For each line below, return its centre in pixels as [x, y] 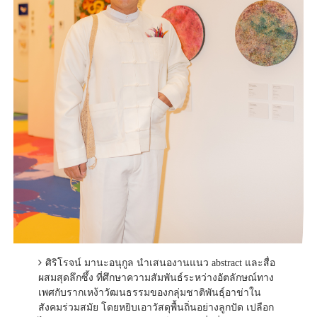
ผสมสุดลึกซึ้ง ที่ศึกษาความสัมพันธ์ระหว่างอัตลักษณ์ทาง [156, 277]
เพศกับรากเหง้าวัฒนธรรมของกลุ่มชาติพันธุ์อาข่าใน [149, 292]
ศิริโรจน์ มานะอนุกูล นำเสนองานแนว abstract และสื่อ [160, 263]
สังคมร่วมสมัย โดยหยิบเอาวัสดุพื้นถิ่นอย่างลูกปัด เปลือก [156, 307]
